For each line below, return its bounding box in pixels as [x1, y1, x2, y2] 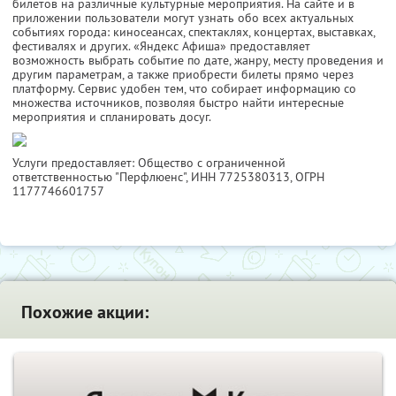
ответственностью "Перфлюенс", [12, 169, 191, 186]
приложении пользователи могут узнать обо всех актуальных [12, 10, 354, 27]
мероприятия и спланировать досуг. [12, 109, 211, 126]
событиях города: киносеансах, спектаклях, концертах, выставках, [12, 24, 375, 41]
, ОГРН [290, 169, 324, 186]
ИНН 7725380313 [191, 169, 290, 186]
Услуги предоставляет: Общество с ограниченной [12, 155, 286, 171]
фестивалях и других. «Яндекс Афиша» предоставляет [12, 38, 310, 55]
